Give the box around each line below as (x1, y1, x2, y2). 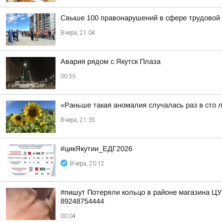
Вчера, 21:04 (60, 29, 95, 36)
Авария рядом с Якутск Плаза (60, 57, 161, 65)
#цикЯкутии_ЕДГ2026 (60, 145, 132, 153)
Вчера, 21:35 (60, 116, 95, 123)
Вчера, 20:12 (70, 160, 105, 167)
